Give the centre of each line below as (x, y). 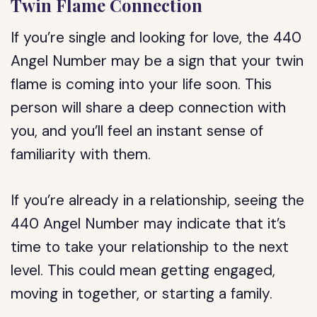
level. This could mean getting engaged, (143, 270)
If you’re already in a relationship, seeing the (158, 200)
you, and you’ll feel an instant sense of (137, 131)
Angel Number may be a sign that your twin (157, 61)
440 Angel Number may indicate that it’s (149, 224)
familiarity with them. (81, 154)
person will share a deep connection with (149, 108)
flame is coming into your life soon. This (142, 84)
